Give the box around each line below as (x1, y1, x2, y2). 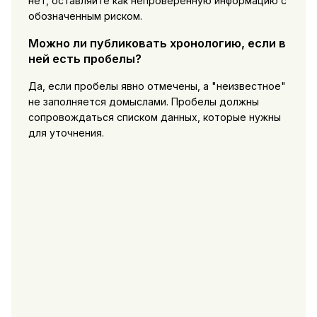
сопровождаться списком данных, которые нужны (28, 110, 281, 123)
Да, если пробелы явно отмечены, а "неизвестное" (28, 79, 286, 92)
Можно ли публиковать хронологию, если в (28, 36, 286, 51)
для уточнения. (28, 126, 104, 139)
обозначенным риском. (28, 9, 142, 22)
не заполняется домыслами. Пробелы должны (28, 95, 259, 108)
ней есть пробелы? (28, 52, 142, 67)
